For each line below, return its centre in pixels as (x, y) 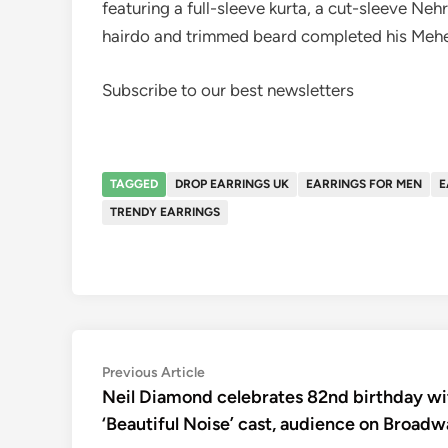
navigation (159, 405)
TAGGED (134, 184)
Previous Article (153, 372)
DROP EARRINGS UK (232, 184)
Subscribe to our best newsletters (228, 89)
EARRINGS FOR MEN (364, 184)
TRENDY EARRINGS (165, 212)
